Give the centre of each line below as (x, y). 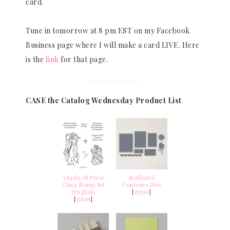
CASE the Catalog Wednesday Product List (104, 101)
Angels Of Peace (83, 178)
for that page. (84, 60)
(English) (83, 192)
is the (36, 60)
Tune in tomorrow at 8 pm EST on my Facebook (108, 31)
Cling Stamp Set (83, 185)
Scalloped (141, 178)
